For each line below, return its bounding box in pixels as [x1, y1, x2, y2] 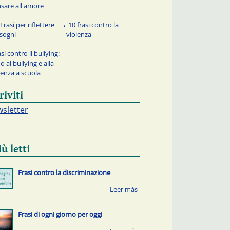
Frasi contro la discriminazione [17, 168, 110, 178]
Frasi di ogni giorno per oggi [17, 209, 102, 219]
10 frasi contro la [68, 20, 119, 30]
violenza [66, 30, 92, 40]
